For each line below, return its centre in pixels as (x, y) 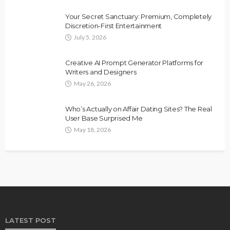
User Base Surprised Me (104, 118)
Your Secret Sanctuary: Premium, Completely (139, 17)
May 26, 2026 (92, 84)
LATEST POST (31, 221)
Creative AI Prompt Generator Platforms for (135, 63)
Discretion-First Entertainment (114, 26)
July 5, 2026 (90, 37)
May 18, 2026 (92, 130)
